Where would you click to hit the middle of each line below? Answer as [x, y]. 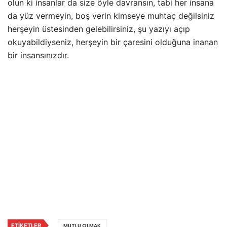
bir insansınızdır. [38, 55]
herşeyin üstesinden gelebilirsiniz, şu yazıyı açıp [99, 29]
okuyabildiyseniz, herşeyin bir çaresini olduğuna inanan [113, 42]
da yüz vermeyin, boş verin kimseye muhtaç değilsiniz [111, 16]
